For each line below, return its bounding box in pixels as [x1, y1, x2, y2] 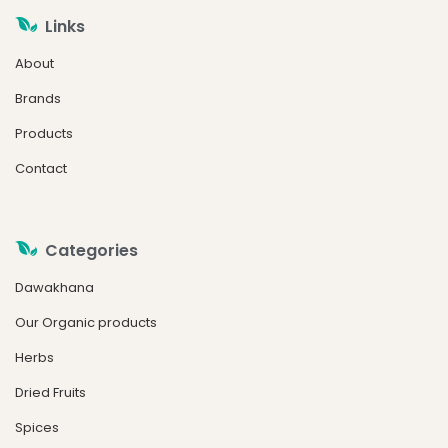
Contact [15, 158, 67, 178]
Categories [45, 238, 138, 262]
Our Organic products [15, 312, 157, 332]
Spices [15, 417, 59, 437]
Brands [15, 88, 61, 108]
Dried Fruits [15, 382, 86, 402]
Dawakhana [15, 277, 94, 297]
